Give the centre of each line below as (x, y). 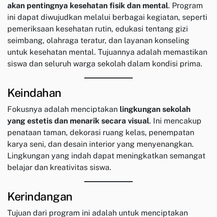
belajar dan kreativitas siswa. (59, 168)
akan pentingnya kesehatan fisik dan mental (88, 6)
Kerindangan (40, 197)
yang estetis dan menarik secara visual (78, 121)
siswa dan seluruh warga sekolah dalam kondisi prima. (105, 64)
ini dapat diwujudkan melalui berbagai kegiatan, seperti (107, 17)
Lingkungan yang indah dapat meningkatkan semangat (106, 156)
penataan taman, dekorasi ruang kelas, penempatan (101, 133)
